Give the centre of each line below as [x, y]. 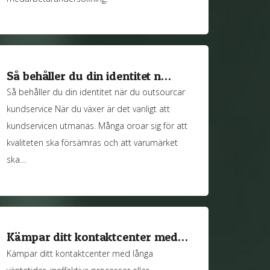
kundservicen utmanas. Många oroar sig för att [97, 126]
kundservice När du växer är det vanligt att [89, 109]
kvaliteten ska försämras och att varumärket [93, 143]
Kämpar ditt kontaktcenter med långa [80, 253]
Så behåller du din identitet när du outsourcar [96, 92]
